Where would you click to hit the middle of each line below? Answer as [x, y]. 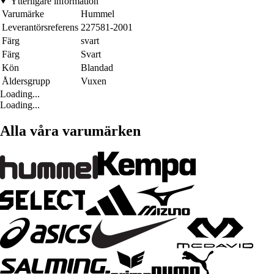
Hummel [98, 13]
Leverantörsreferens [40, 27]
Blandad [97, 67]
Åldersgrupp [26, 81]
